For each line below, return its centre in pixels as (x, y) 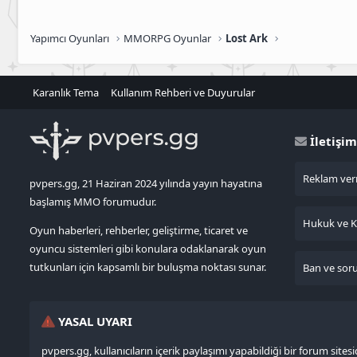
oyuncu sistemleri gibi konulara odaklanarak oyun (148, 248)
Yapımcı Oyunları (70, 38)
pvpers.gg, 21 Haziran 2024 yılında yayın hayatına (146, 183)
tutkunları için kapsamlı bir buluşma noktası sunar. (148, 267)
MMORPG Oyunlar (168, 38)
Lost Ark (247, 38)
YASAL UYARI (94, 321)
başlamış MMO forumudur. (93, 201)
